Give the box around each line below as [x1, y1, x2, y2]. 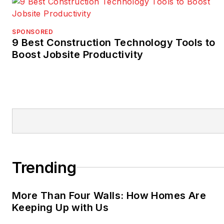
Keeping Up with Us [12, 201, 109, 213]
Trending [12, 158, 76, 176]
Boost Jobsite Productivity [12, 48, 143, 60]
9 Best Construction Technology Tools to [12, 36, 215, 48]
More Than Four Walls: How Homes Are [12, 189, 206, 201]
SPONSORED [12, 27, 53, 35]
